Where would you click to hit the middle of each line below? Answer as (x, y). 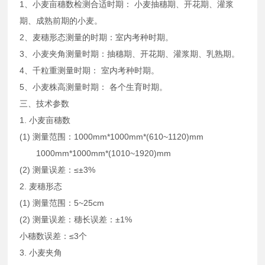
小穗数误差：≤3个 (54, 236)
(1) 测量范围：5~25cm (62, 203)
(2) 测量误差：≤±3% (58, 170)
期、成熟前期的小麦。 (61, 21)
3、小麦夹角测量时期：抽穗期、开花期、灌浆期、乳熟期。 (130, 54)
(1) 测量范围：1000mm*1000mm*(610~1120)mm (112, 137)
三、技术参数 (45, 104)
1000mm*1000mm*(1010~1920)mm (96, 153)
